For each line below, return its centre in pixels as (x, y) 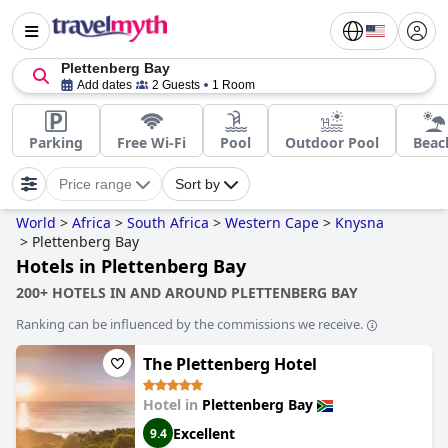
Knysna (359, 222)
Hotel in (172, 404)
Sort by (197, 184)
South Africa (168, 222)
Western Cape (272, 222)
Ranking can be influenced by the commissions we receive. (189, 324)
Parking (56, 142)
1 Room (233, 85)
